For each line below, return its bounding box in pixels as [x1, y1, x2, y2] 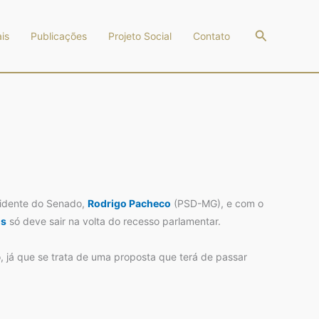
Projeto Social [108, 30, 172, 42]
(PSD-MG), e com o [171, 197, 263, 209]
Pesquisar [253, 26, 312, 41]
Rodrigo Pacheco [88, 197, 171, 209]
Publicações [30, 30, 87, 42]
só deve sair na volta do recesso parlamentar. [6, 215, 221, 227]
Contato [192, 30, 230, 42]
